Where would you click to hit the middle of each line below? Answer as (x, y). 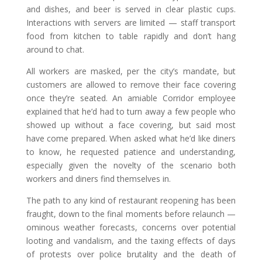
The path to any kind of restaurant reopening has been (131, 201)
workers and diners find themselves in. (98, 179)
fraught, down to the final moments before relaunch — (131, 214)
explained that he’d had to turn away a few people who (131, 112)
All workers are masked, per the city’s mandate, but (131, 71)
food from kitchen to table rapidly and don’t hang (131, 36)
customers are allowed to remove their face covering (131, 85)
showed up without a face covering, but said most (131, 125)
